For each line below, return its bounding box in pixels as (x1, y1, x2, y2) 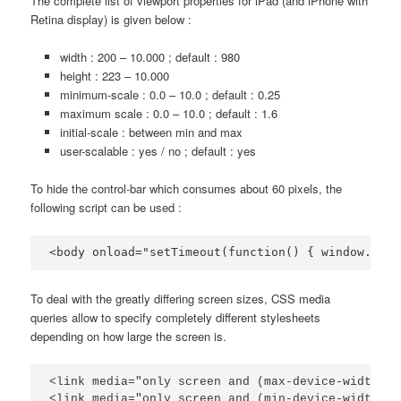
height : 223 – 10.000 (59, 66, 169, 84)
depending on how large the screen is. (30, 327, 227, 345)
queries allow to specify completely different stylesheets (30, 308, 321, 326)
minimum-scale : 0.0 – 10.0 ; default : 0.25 (59, 85, 280, 103)
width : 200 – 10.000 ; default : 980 (59, 47, 240, 65)
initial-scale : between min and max (59, 123, 243, 141)
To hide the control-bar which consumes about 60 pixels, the (30, 179, 343, 197)
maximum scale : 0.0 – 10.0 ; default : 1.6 (59, 104, 277, 122)
